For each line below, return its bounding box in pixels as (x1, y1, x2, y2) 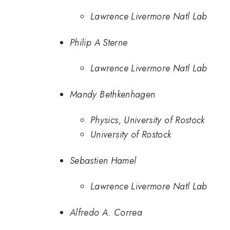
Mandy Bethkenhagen (70, 87, 156, 101)
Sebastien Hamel (70, 154, 137, 167)
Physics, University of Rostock (90, 113, 205, 127)
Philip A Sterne (70, 35, 128, 49)
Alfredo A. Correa (70, 205, 143, 219)
